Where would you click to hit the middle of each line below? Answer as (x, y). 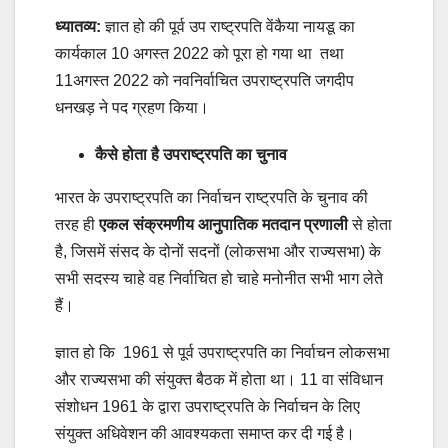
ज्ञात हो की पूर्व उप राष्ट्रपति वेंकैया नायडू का (228, 27)
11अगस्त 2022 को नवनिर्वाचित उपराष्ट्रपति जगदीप (204, 81)
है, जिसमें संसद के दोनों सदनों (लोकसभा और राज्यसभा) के (218, 252)
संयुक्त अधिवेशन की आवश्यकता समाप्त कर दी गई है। (205, 434)
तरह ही (77, 225)
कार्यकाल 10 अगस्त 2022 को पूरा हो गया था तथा (199, 54)
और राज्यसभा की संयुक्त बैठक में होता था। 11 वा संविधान (219, 380)
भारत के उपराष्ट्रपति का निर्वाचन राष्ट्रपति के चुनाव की (211, 198)
